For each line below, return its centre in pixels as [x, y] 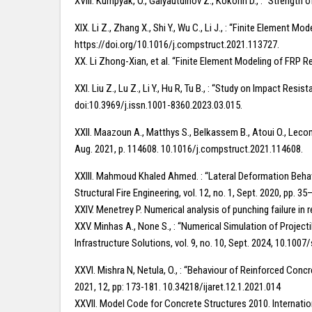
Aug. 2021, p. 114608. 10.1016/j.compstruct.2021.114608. [189, 149]
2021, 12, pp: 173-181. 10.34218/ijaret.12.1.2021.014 [178, 287]
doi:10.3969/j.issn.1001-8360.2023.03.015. [158, 105]
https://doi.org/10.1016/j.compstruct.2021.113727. [177, 45]
